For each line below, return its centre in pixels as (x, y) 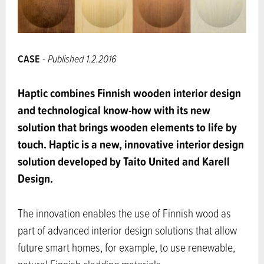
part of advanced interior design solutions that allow (127, 230)
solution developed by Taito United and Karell (124, 161)
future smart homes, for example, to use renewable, (126, 247)
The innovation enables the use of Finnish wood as (124, 213)
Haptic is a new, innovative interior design (146, 144)
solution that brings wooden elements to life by (127, 127)
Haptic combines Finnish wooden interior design (129, 93)
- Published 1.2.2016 (78, 59)
